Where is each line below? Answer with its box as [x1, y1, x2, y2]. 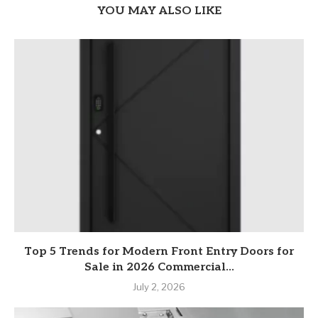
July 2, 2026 [133, 281, 185, 293]
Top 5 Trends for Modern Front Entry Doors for [24, 245, 294, 259]
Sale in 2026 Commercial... [84, 261, 234, 275]
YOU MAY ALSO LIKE [97, 4, 221, 18]
